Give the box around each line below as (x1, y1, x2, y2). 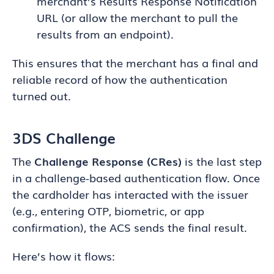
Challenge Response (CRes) (34, 153, 182, 169)
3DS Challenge (12, 127, 116, 148)
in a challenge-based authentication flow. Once (12, 169, 260, 185)
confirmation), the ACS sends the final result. (12, 219, 247, 235)
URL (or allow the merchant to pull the (37, 9, 238, 25)
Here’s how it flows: (12, 248, 115, 264)
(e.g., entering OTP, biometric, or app (12, 202, 204, 218)
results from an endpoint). (37, 26, 174, 42)
